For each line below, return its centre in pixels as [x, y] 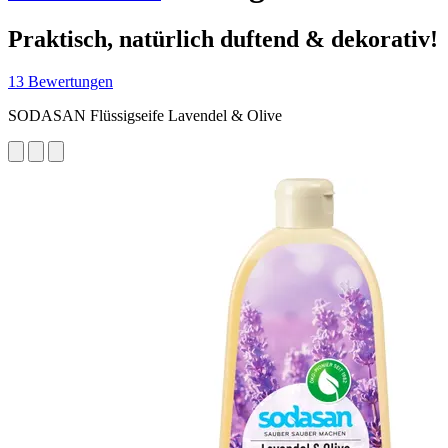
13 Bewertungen [60, 81]
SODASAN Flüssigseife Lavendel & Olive [145, 115]
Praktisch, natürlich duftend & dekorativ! [223, 38]
